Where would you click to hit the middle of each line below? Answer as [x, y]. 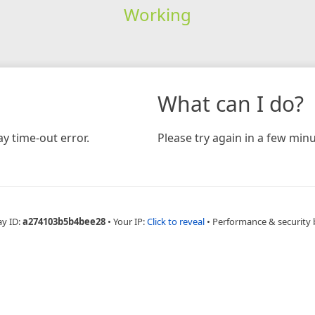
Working [157, 14]
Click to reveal [176, 221]
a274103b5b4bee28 [64, 221]
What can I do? [231, 103]
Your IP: [130, 221]
